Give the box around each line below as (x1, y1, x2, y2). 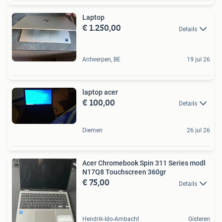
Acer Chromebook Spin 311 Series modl (82, 159, 206, 167)
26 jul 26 (187, 127, 210, 134)
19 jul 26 (187, 56, 210, 63)
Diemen (82, 127, 103, 134)
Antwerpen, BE (82, 56, 120, 63)
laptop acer (82, 88, 118, 97)
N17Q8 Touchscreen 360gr (82, 168, 166, 176)
